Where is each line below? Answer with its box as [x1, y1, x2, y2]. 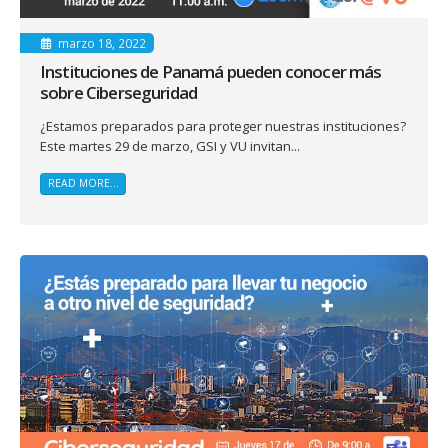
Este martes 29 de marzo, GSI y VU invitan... [40, 137, 300, 156]
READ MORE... [47, 176, 119, 191]
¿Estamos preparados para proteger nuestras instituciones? [40, 117, 406, 136]
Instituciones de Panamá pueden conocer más [40, 60, 382, 84]
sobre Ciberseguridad [40, 81, 198, 105]
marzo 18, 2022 [57, 35, 146, 52]
